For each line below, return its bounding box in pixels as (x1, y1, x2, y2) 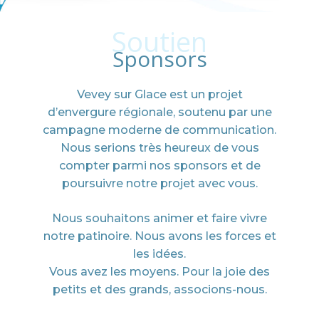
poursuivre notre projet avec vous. (61, 177, 258, 191)
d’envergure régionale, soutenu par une (47, 105, 272, 120)
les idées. (133, 246, 186, 261)
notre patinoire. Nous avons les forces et (43, 229, 276, 243)
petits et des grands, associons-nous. (52, 282, 267, 296)
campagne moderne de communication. (43, 123, 276, 137)
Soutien (112, 23, 207, 61)
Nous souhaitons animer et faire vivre (52, 211, 267, 225)
